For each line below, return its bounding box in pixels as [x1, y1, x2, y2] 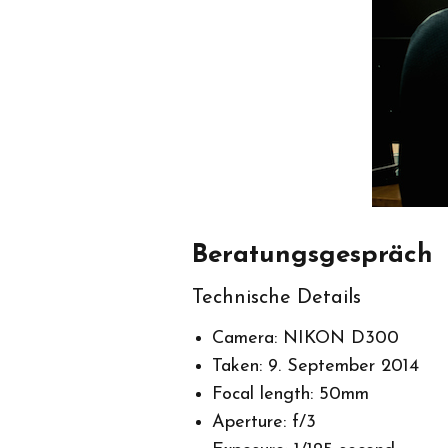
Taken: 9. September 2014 [212, 356, 419, 376]
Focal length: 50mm [212, 384, 369, 404]
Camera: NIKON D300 [212, 328, 399, 348]
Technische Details [192, 287, 361, 308]
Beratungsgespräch [192, 241, 433, 269]
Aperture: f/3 [212, 412, 316, 432]
